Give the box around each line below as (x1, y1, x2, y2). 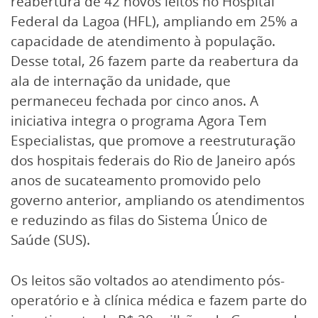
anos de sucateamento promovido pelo (11, 171, 261, 190)
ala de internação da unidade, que (11, 72, 231, 90)
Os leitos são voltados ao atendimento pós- (11, 270, 285, 290)
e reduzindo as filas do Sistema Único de (11, 211, 268, 229)
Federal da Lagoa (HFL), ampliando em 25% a (11, 12, 298, 31)
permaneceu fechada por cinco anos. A (11, 92, 258, 110)
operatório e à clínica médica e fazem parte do (11, 290, 307, 309)
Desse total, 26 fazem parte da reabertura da (11, 52, 299, 70)
